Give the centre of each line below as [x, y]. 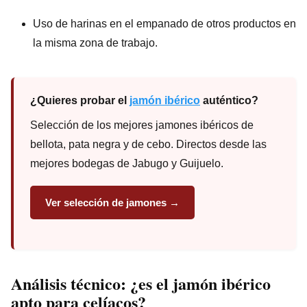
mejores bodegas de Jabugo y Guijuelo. [127, 163]
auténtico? [229, 100]
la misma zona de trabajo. [95, 42]
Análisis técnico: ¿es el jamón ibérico [141, 283]
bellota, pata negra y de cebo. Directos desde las [148, 144]
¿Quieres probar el [80, 100]
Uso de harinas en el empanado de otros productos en [164, 23]
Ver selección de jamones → [112, 202]
